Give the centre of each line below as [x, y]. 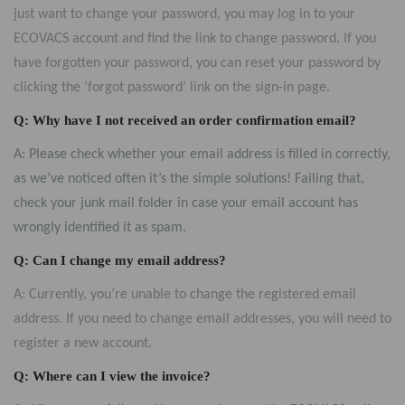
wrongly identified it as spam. [100, 228]
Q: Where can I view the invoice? [112, 376]
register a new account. [83, 344]
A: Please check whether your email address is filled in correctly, [202, 155]
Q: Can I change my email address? [120, 260]
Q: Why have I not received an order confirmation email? [185, 120]
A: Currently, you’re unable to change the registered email [185, 295]
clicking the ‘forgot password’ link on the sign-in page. [172, 88]
